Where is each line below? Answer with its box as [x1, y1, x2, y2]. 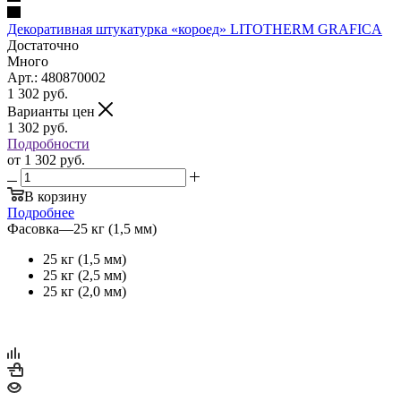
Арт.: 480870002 [7, 69, 106, 85]
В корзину [24, 188, 87, 204]
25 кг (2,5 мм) [43, 267, 126, 283]
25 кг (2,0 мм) [43, 283, 126, 299]
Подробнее [7, 204, 74, 220]
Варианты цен [7, 103, 98, 119]
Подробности [7, 135, 90, 151]
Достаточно [7, 37, 79, 53]
